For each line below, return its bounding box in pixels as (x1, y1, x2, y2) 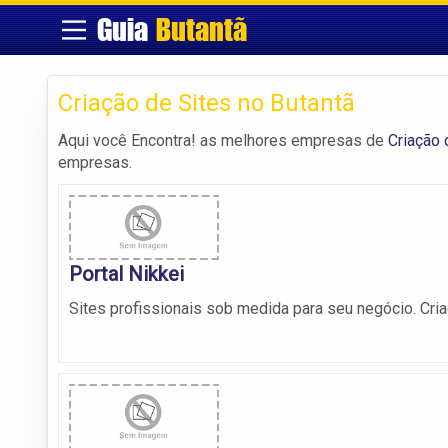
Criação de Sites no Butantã (58, 88, 355, 117)
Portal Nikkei (69, 262, 184, 287)
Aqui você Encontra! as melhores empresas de (58, 130, 388, 150)
